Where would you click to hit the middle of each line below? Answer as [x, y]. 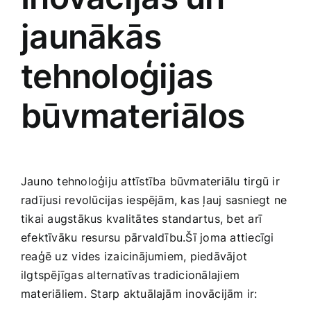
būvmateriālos [133, 115]
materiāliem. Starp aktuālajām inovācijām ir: [139, 293]
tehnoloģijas [117, 76]
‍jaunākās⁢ [91, 36]
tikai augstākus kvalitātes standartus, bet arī [142, 218]
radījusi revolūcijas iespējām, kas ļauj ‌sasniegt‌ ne [154, 200]
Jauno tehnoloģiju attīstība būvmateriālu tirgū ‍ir [150, 181]
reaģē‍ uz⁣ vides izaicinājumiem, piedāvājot [134, 256]
